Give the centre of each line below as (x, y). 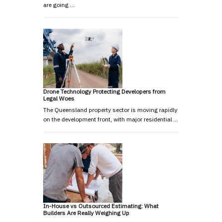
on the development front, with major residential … (111, 119)
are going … (59, 5)
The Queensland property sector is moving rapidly (110, 110)
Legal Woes (59, 99)
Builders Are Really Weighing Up (86, 213)
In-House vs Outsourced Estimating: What (101, 206)
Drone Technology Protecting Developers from (104, 92)
